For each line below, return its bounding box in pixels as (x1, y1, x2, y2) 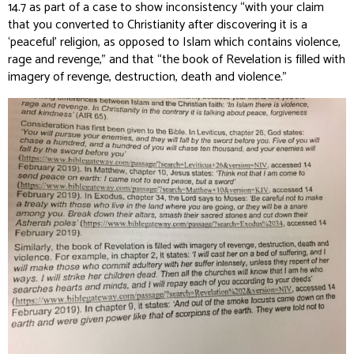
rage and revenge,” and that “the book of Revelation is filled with (8, 49, 345, 70)
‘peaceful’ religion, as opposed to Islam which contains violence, (8, 32, 341, 53)
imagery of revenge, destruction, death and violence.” (8, 66, 287, 88)
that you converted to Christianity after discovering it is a (8, 14, 307, 36)
